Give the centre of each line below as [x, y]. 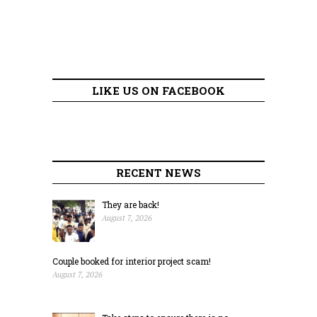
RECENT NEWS [158, 172]
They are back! [131, 204]
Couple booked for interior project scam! [132, 261]
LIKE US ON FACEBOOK [158, 90]
